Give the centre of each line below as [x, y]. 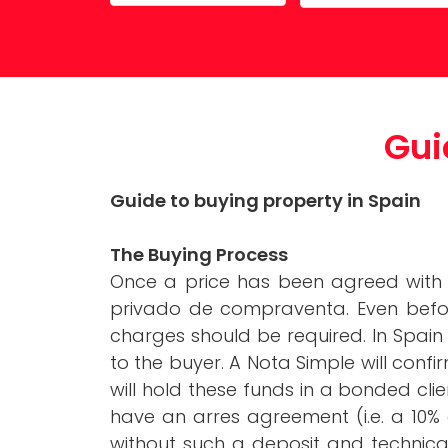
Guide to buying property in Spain [265, 200]
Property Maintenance [188, 28]
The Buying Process [199, 254]
